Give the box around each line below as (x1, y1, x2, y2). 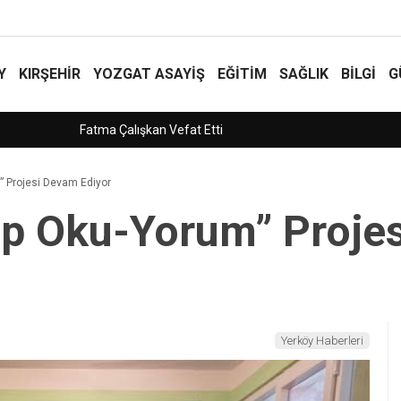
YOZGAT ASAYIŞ (93, 65, 205, 82)
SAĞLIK (279, 65, 328, 82)
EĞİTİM (218, 65, 267, 82)
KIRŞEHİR (19, 65, 81, 82)
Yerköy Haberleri (281, 334, 363, 347)
